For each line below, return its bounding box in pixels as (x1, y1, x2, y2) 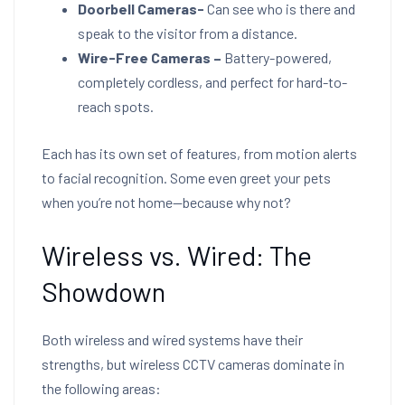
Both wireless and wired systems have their (42, 331, 303, 348)
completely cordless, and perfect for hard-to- (78, 73, 347, 90)
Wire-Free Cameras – (78, 49, 221, 66)
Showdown (42, 275, 165, 307)
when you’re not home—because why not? (42, 193, 291, 211)
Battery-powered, (221, 49, 332, 66)
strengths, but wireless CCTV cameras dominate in (42, 355, 344, 372)
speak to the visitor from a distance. (78, 24, 297, 42)
